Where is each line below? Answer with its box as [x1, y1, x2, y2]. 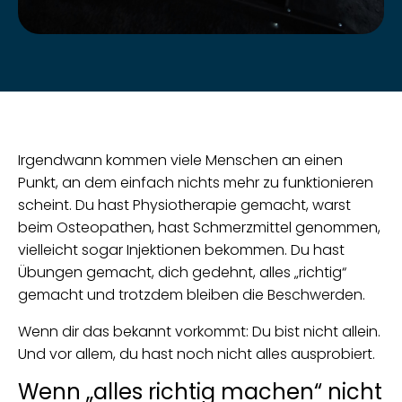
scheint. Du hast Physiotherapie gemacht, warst [18, 195, 351, 215]
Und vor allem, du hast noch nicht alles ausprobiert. [18, 344, 375, 364]
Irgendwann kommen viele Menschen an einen [18, 150, 343, 170]
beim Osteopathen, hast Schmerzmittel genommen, [18, 217, 380, 238]
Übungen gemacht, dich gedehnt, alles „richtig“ [18, 262, 346, 283]
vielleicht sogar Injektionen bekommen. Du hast [18, 240, 345, 260]
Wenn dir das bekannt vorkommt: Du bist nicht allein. [18, 321, 380, 342]
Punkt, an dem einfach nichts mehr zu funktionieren [18, 172, 373, 193]
